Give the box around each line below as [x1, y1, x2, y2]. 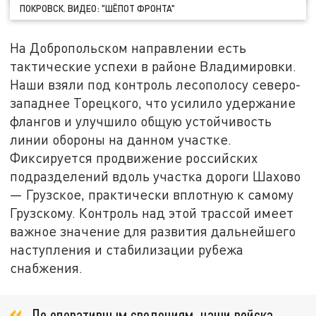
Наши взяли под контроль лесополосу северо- [10, 75, 302, 92]
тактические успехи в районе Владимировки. [10, 57, 297, 74]
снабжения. [10, 259, 83, 276]
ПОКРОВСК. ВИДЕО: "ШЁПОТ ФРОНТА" [20, 3, 176, 15]
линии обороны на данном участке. [10, 130, 232, 147]
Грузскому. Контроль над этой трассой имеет [10, 204, 294, 221]
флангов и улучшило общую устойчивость [10, 112, 272, 129]
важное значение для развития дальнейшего [10, 222, 296, 239]
